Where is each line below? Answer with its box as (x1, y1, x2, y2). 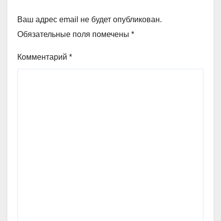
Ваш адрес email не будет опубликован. (17, 15, 162, 24)
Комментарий (17, 52, 69, 61)
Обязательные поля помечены (17, 30, 131, 38)
